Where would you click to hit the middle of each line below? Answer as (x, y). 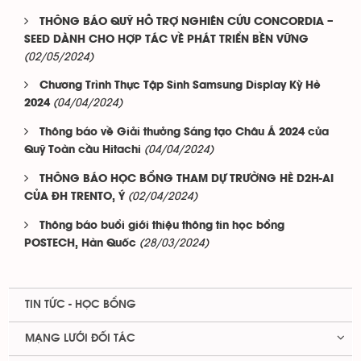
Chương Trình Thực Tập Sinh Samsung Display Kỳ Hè (180, 86)
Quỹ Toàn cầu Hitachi (83, 151)
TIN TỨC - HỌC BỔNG (81, 305)
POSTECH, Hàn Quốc (80, 244)
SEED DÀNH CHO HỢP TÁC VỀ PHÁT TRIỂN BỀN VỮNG (166, 40)
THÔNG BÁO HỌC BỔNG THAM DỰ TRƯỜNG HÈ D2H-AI (187, 180)
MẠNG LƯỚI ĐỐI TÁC (80, 339)
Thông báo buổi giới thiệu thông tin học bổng (162, 226)
